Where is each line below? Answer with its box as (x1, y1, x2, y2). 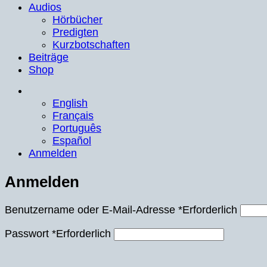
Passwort (5, 228, 52, 240)
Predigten (52, 26, 98, 38)
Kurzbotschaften (52, 38, 130, 51)
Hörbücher (52, 13, 103, 26)
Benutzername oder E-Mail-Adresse (5, 204, 178, 216)
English (52, 97, 88, 109)
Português (52, 122, 101, 134)
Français (52, 109, 94, 122)
